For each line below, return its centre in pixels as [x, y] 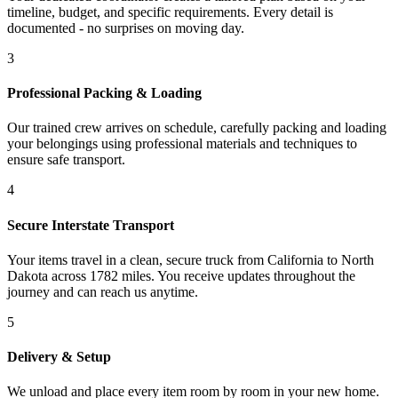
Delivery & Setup [59, 357]
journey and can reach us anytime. [103, 291]
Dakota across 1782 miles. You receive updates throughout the [181, 275]
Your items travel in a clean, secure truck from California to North [191, 259]
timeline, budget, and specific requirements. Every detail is [170, 12]
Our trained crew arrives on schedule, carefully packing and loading [197, 128]
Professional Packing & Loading [104, 93]
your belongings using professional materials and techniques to [182, 144]
